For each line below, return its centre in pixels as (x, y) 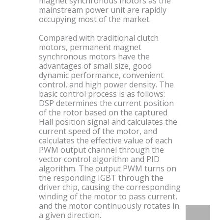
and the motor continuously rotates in (109, 206)
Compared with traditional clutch (99, 38)
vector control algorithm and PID (99, 159)
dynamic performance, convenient (101, 75)
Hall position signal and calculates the (108, 122)
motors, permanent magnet (90, 47)
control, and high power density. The (106, 84)
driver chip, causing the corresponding (110, 187)
